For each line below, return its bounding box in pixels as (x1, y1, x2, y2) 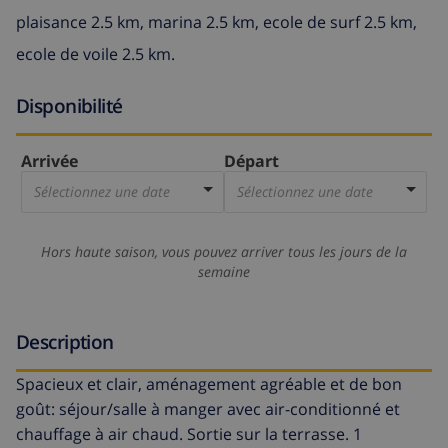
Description (16, 328, 114, 356)
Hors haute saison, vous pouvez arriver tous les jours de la (41, 242, 407, 262)
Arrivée (21, 150, 78, 173)
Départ (224, 150, 279, 173)
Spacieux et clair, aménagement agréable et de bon (16, 373, 402, 396)
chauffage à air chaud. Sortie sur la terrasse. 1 (16, 423, 362, 446)
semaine (198, 262, 250, 282)
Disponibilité (16, 91, 123, 119)
